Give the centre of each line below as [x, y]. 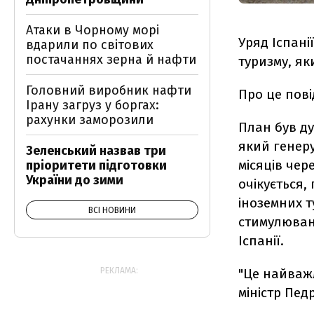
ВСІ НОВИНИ [112, 210]
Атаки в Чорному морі [93, 30]
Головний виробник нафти [109, 90]
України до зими [75, 180]
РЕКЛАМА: [119, 271]
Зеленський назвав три [96, 151]
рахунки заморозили [90, 120]
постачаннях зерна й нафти [111, 60]
